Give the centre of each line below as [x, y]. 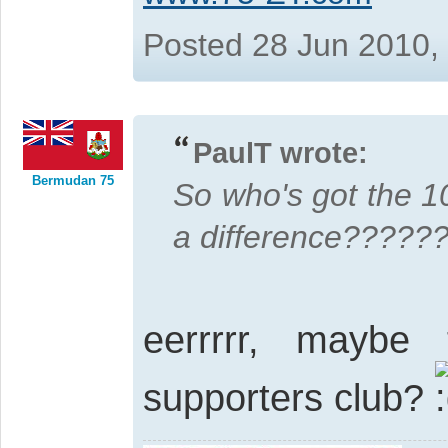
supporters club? [289, 398]
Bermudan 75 [73, 181]
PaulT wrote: [280, 152]
